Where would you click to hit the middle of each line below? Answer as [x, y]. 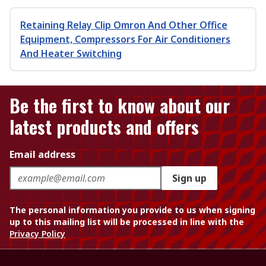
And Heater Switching [71, 53]
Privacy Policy [37, 234]
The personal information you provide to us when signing [132, 210]
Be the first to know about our [120, 105]
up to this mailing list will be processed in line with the [127, 222]
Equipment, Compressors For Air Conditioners [125, 39]
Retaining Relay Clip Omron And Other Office [124, 25]
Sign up [189, 178]
